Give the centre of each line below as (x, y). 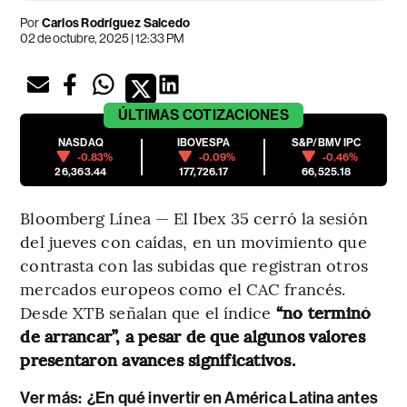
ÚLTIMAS (149, 114)
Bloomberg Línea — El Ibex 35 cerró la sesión (194, 217)
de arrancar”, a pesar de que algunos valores (193, 335)
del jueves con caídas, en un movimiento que (194, 241)
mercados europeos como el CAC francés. (183, 288)
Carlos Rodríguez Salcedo (116, 23)
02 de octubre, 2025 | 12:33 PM (103, 38)
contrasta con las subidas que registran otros (194, 264)
